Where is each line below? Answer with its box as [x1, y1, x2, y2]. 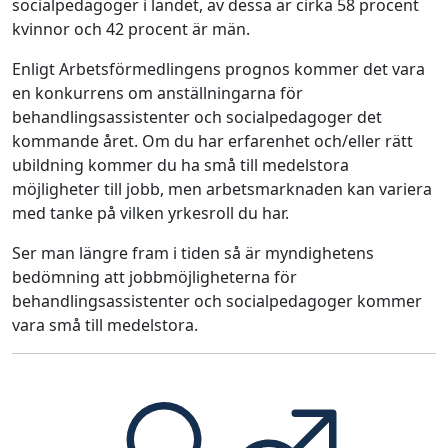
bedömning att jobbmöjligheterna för [12, 266, 297, 288]
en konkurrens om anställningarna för [12, 82, 303, 104]
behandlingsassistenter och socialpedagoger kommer [12, 290, 422, 312]
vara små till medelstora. [12, 314, 198, 336]
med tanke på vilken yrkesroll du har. [12, 202, 289, 224]
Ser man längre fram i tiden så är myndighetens [12, 242, 374, 264]
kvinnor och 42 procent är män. [12, 18, 250, 40]
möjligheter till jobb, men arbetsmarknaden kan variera [12, 178, 432, 200]
